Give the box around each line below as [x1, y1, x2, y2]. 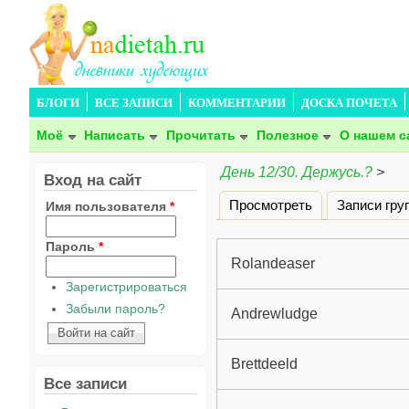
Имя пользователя [46, 199, 170, 214]
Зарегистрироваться [65, 279, 187, 294]
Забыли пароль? [65, 300, 165, 316]
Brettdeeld [231, 355, 298, 372]
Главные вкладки [216, 206, 384, 228]
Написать [84, 128, 145, 142]
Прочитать [166, 128, 236, 142]
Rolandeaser [231, 255, 315, 271]
